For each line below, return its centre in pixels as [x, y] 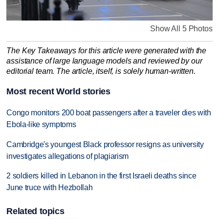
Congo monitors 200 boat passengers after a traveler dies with [109, 112]
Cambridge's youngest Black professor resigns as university [105, 144]
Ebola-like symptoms [41, 124]
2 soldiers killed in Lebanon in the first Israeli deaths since [101, 176]
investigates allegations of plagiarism [68, 156]
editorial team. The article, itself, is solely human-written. [101, 71]
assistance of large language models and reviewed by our [104, 61]
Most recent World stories [58, 91]
